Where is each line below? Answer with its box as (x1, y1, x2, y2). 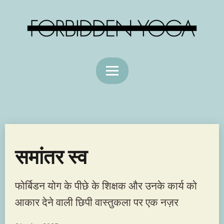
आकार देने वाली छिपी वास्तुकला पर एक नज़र (15, 196, 178, 208)
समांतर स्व (15, 142, 87, 169)
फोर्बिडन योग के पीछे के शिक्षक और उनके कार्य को (15, 180, 197, 192)
